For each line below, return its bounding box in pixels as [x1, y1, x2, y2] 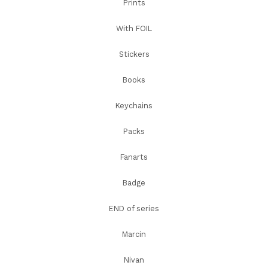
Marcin [122, 230, 146, 239]
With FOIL [116, 24, 152, 33]
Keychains [115, 101, 153, 110]
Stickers [118, 50, 150, 59]
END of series [109, 204, 159, 213]
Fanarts [120, 153, 148, 162]
